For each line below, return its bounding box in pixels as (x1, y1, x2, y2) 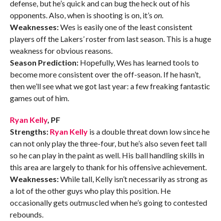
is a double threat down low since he (87, 127, 210, 137)
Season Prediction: (9, 58, 78, 68)
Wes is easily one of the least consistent (58, 22, 192, 32)
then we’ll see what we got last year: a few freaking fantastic (9, 81, 210, 91)
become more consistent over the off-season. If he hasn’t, (9, 70, 200, 79)
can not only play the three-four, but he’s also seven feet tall (9, 139, 207, 148)
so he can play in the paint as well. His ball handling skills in (9, 150, 204, 160)
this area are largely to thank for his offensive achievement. (9, 162, 207, 172)
